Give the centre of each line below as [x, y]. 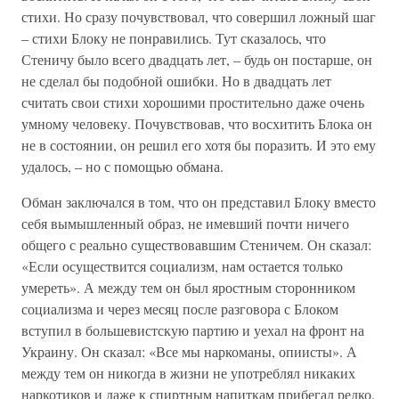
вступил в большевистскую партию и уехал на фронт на [193, 330]
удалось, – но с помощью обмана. [122, 166]
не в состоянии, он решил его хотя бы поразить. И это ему [199, 145]
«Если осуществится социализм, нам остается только [182, 266]
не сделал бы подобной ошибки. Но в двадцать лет [176, 81]
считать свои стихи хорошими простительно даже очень [193, 102]
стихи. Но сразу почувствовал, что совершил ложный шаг [199, 16]
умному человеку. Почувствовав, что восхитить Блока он [197, 123]
